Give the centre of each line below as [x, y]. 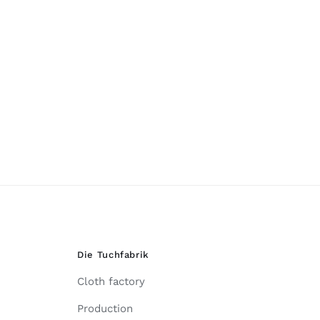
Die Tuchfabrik [113, 254]
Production [105, 308]
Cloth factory [111, 281]
